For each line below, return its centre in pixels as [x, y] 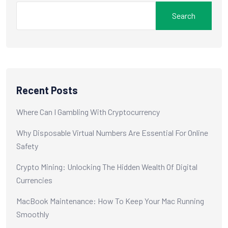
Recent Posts [47, 90]
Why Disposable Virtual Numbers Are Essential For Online [112, 133]
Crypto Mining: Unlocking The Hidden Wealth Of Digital [107, 167]
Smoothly [33, 214]
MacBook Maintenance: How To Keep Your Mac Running [110, 201]
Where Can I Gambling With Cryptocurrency [88, 112]
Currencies [34, 180]
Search [184, 15]
